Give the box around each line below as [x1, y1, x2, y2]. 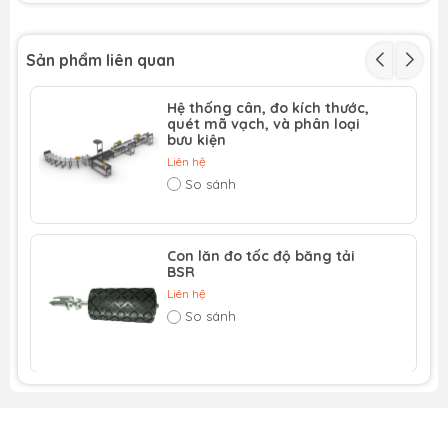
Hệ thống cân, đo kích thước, [167, 98, 370, 117]
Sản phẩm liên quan [26, 49, 175, 70]
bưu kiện [167, 130, 227, 149]
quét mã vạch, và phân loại [167, 114, 361, 133]
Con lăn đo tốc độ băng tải [167, 247, 356, 266]
